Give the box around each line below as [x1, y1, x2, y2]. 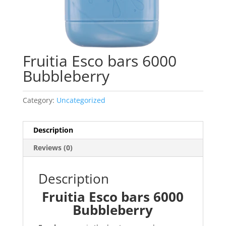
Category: [22, 95, 56, 105]
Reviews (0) [33, 143, 73, 153]
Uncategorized [56, 95, 105, 105]
